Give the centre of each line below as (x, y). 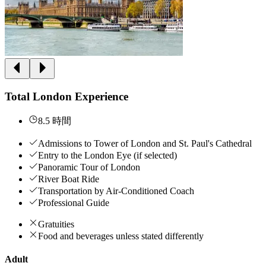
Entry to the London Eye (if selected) (107, 155)
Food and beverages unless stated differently (121, 236)
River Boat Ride (69, 179)
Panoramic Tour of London (89, 167)
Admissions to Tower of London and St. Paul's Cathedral (145, 143)
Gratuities (56, 224)
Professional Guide (74, 202)
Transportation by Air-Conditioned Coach (116, 191)
